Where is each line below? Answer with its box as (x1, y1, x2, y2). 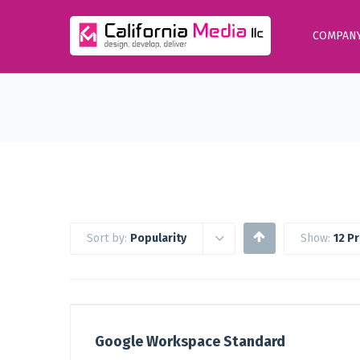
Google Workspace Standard (95, 333, 285, 350)
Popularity (130, 231, 186, 245)
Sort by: (87, 231, 130, 245)
